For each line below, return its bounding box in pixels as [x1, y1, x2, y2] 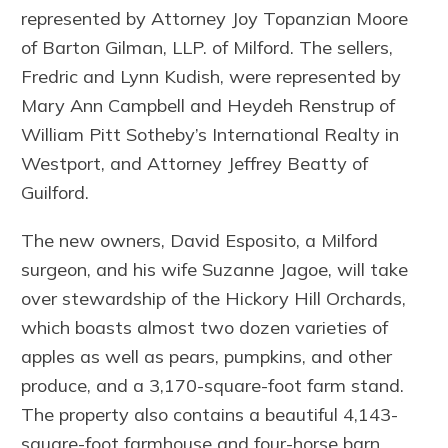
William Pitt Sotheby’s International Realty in [21, 123, 400, 147]
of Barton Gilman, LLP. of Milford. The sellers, [21, 36, 394, 60]
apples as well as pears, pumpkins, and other [21, 344, 393, 368]
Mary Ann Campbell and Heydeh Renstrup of [21, 94, 396, 118]
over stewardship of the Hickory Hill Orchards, [21, 286, 407, 310]
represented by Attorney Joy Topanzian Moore [21, 7, 409, 31]
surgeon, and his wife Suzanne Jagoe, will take [21, 257, 409, 281]
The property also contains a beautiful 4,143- [21, 402, 399, 426]
